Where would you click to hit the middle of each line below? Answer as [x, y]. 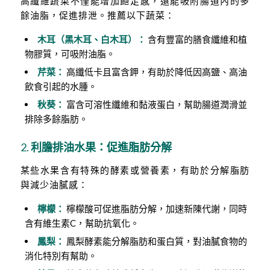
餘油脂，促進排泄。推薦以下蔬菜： [97, 15]
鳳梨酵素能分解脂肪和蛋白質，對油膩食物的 [155, 241]
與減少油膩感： [54, 184]
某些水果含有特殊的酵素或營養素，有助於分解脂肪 [135, 170]
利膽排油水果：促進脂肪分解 [101, 147]
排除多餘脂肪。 [56, 119]
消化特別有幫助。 [61, 255]
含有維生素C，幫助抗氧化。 [82, 223]
